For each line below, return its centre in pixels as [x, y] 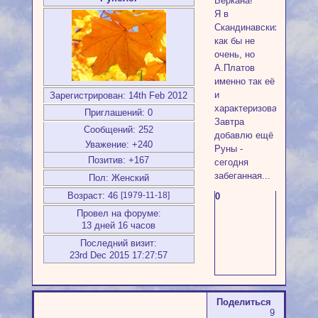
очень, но [234, 54]
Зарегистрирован [87, 95]
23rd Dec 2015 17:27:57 [119, 255]
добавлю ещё [243, 135]
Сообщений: [110, 129]
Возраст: [87, 195]
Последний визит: [119, 243]
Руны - [228, 148]
